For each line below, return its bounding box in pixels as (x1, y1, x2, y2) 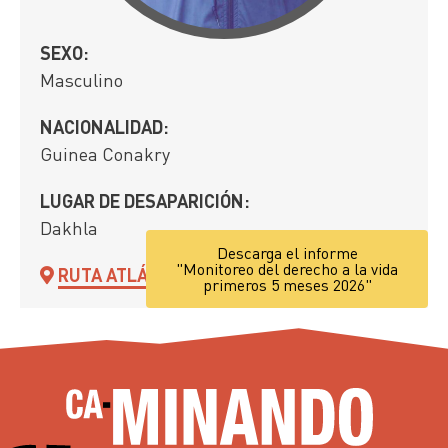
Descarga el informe (216, 242, 358, 264)
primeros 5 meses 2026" (202, 274, 372, 296)
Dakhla (40, 216, 98, 240)
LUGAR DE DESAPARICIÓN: (40, 189, 250, 213)
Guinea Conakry (40, 142, 170, 166)
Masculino (40, 68, 123, 92)
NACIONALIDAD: (40, 115, 169, 139)
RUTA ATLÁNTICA (58, 263, 199, 287)
